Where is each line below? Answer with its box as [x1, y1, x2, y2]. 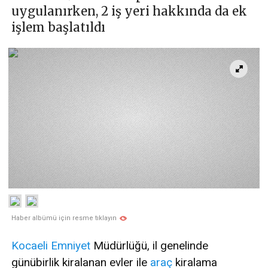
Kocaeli [11, 239, 48, 253]
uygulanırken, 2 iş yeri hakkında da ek [11, 4, 247, 19]
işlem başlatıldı [11, 20, 105, 35]
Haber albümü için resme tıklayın [11, 214, 117, 223]
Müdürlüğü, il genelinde [90, 239, 208, 253]
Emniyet [51, 239, 90, 253]
